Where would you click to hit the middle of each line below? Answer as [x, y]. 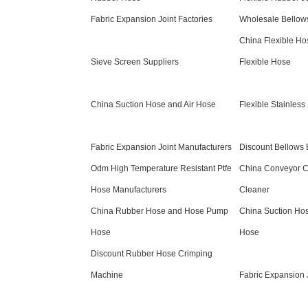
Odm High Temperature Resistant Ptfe [161, 168]
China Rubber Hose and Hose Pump [159, 211]
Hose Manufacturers [129, 190]
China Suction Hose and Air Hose [153, 104]
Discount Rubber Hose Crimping [152, 254]
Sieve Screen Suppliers [135, 62]
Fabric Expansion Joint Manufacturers [161, 147]
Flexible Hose [265, 62]
